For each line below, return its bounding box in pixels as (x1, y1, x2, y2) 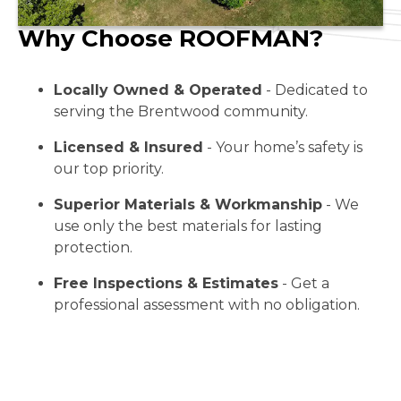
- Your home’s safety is (203, 139, 363, 156)
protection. (54, 239, 132, 256)
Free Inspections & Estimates (54, 275, 278, 292)
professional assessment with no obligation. (54, 296, 360, 313)
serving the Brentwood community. (54, 103, 308, 120)
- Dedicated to (262, 81, 368, 98)
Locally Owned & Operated (54, 81, 262, 98)
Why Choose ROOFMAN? (18, 24, 323, 53)
